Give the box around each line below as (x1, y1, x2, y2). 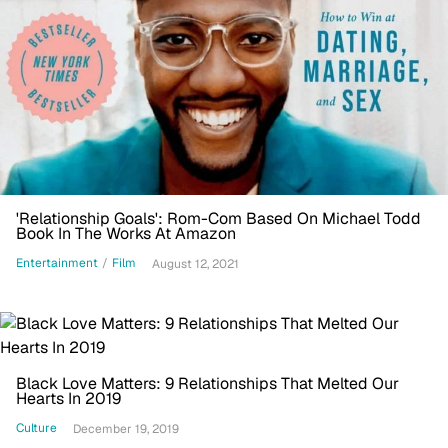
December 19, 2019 (73, 420, 179, 437)
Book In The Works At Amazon (16, 222, 236, 244)
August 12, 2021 (152, 255, 239, 272)
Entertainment (16, 255, 98, 272)
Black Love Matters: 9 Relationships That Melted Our (16, 372, 399, 394)
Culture (16, 420, 57, 437)
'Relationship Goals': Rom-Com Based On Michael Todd (16, 207, 421, 229)
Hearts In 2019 (16, 387, 121, 409)
